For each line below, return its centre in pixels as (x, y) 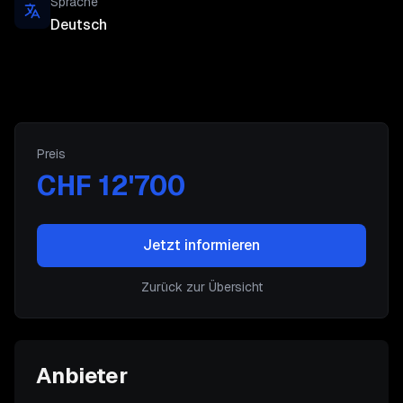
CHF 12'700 (111, 186)
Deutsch (79, 25)
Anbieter (82, 376)
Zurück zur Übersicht (201, 287)
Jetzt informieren (201, 245)
